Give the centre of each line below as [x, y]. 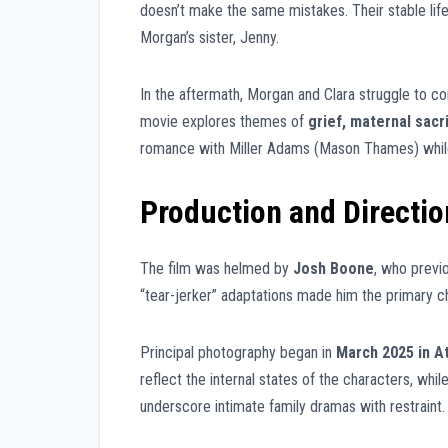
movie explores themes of [224, 121]
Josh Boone [333, 269]
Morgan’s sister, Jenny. [209, 37]
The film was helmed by [216, 269]
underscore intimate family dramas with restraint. [292, 407]
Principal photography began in [238, 353]
